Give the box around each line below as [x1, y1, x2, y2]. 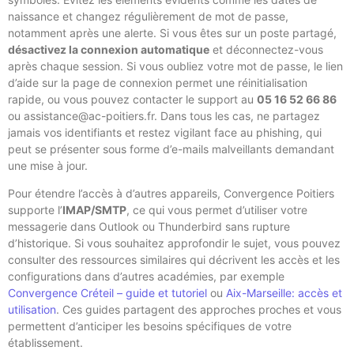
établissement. [8, 335, 83, 349]
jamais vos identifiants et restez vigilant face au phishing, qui [8, 125, 322, 139]
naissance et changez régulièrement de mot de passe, [8, 9, 288, 23]
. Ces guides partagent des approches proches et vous [56, 302, 341, 316]
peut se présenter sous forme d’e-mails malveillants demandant [8, 141, 334, 156]
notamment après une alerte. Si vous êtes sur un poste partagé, [8, 25, 337, 40]
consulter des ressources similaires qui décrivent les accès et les [8, 252, 340, 266]
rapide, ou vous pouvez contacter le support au [8, 92, 257, 106]
